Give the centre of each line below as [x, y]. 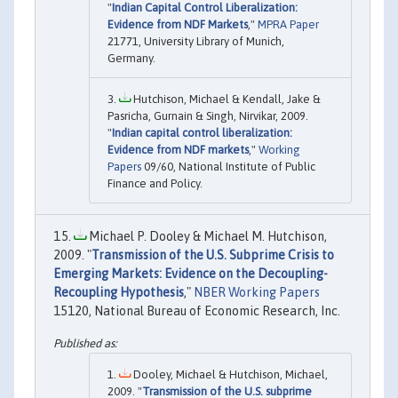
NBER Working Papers [257, 293]
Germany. [131, 59]
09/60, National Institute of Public [228, 167]
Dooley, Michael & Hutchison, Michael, [229, 374]
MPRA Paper [288, 25]
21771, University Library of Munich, [196, 42]
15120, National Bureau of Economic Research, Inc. [197, 311]
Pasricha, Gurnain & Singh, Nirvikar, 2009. [208, 116]
